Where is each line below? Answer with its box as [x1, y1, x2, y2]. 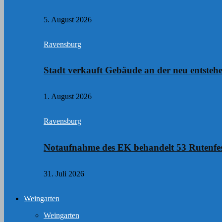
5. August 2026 [44, 15, 92, 24]
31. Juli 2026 [44, 169, 84, 178]
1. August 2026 [44, 92, 92, 101]
